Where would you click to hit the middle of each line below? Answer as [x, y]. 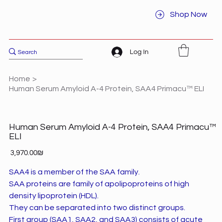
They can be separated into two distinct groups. [97, 207]
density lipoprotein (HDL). [54, 195]
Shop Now [189, 15]
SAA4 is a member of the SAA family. [74, 172]
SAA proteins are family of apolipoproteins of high [99, 184]
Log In [139, 52]
